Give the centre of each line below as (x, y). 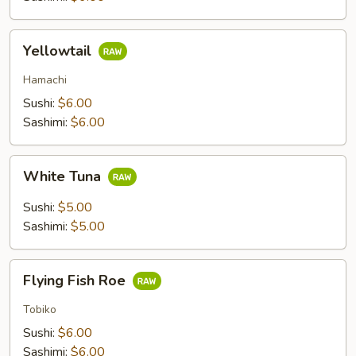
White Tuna (64, 177)
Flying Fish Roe (76, 281)
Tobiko (40, 310)
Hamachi (45, 80)
